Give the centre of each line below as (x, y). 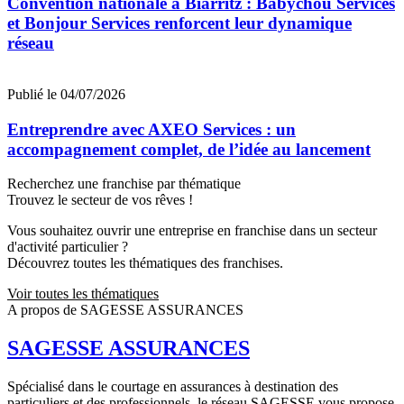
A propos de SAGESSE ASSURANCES (125, 310)
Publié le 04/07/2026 (66, 95)
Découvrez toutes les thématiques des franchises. (145, 263)
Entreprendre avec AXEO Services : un (151, 129)
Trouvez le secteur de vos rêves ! (100, 200)
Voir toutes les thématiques (83, 294)
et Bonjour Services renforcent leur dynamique (179, 23)
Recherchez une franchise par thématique (124, 184)
